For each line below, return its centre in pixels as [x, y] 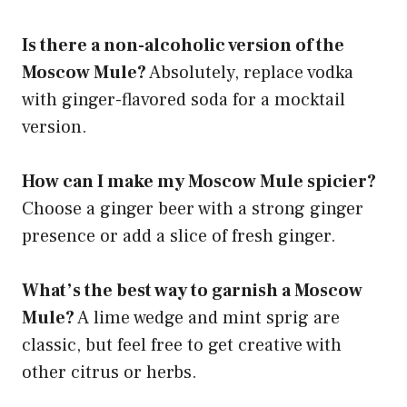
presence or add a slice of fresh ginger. [179, 236]
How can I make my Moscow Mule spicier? [199, 181]
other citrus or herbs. [109, 372]
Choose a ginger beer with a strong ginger [193, 208]
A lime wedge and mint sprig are [207, 318]
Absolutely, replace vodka [250, 72]
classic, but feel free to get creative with [182, 345]
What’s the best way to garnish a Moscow [192, 290]
